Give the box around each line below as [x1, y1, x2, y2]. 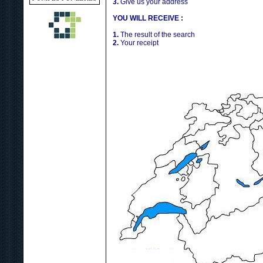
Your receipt [119, 39, 159, 47]
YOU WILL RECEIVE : [113, 14, 183, 22]
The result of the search [119, 31, 195, 39]
